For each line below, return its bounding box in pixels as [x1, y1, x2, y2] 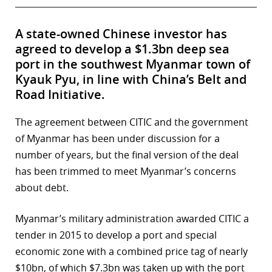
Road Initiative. [15, 86, 105, 103]
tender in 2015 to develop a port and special [15, 228, 217, 242]
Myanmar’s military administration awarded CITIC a [15, 212, 249, 226]
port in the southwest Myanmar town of [15, 56, 250, 73]
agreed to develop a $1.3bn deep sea [15, 41, 229, 58]
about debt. [15, 181, 69, 195]
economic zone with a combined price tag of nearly [15, 245, 248, 259]
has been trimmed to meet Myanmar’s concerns [15, 165, 236, 178]
